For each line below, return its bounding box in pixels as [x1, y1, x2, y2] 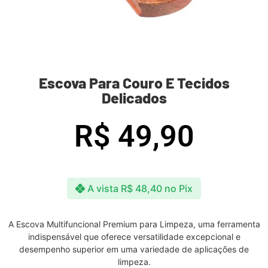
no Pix [165, 182, 193, 195]
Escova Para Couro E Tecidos [38, 74, 230, 92]
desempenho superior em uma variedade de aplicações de [19, 243, 249, 254]
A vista [87, 182, 118, 195]
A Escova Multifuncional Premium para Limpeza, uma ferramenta [8, 218, 260, 229]
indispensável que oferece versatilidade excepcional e [28, 231, 240, 242]
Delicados [101, 89, 167, 107]
